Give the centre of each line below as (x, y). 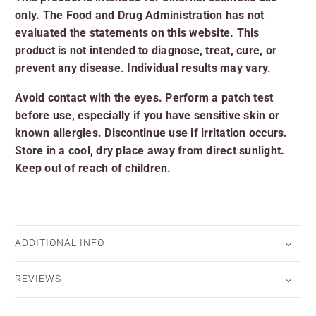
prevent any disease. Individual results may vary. (143, 68)
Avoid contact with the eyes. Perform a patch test (144, 98)
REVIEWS (38, 279)
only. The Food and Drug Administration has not (140, 15)
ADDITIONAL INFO (60, 243)
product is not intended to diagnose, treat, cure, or (146, 50)
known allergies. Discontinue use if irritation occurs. (151, 133)
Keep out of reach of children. (93, 169)
